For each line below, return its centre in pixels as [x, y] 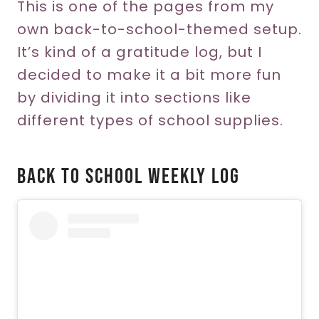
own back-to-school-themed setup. [159, 29]
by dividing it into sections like [134, 97]
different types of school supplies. [150, 120]
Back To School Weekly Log [129, 176]
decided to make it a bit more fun [149, 74]
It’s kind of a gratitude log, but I [140, 52]
